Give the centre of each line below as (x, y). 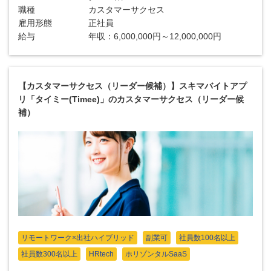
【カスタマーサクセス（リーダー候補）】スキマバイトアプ (132, 86)
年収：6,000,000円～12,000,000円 (155, 36)
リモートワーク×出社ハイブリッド (78, 238)
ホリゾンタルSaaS (156, 254)
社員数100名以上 (207, 238)
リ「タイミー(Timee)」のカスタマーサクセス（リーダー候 (131, 99)
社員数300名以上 (49, 254)
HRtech (101, 254)
